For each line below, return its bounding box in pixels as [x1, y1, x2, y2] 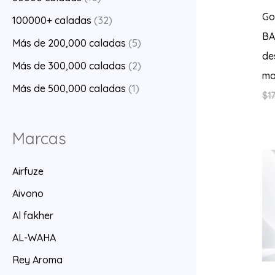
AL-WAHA [12, 231, 56, 244]
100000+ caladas [12, 14, 91, 27]
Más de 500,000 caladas [12, 82, 126, 95]
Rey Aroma [12, 254, 63, 266]
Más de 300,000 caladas [12, 60, 126, 72]
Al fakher [12, 209, 53, 222]
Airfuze [12, 165, 44, 178]
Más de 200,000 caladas [12, 37, 126, 50]
